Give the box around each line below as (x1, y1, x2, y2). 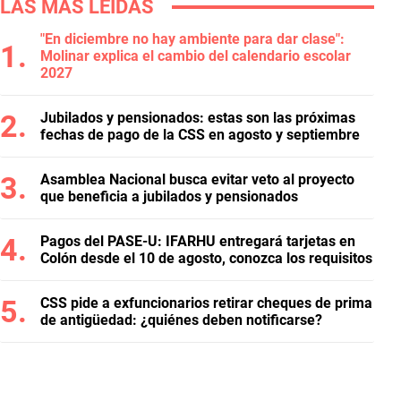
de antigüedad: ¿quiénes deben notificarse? (40, 311, 322, 328)
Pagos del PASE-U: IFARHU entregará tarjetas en (40, 233, 355, 250)
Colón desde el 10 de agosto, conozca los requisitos (40, 250, 372, 267)
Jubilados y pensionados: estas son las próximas (40, 109, 355, 126)
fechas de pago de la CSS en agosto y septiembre (40, 126, 360, 143)
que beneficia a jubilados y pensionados (40, 188, 298, 205)
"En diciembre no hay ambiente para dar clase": (40, 30, 345, 47)
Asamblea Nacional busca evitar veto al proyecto (40, 171, 354, 188)
